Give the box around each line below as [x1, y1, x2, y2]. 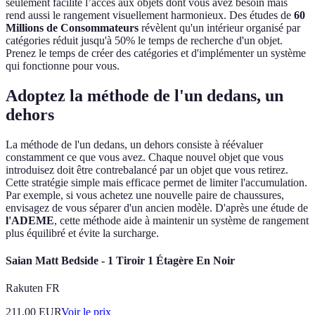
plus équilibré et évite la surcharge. [6, 226, 159, 239]
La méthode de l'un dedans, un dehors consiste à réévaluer [6, 138, 263, 150]
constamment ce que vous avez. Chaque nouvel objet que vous [6, 150, 283, 163]
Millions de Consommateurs [6, 22, 139, 34]
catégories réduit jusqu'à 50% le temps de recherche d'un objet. [6, 34, 283, 47]
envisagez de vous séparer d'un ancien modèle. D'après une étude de [6, 201, 308, 214]
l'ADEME [6, 214, 54, 226]
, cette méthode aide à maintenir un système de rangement [54, 214, 309, 226]
